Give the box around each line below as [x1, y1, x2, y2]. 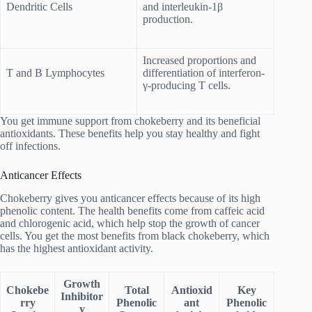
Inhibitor [61, 290, 103, 302]
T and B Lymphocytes [6, 67, 104, 79]
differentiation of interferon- [143, 67, 265, 79]
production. [143, 13, 193, 26]
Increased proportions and [143, 54, 256, 67]
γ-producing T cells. [143, 79, 231, 92]
